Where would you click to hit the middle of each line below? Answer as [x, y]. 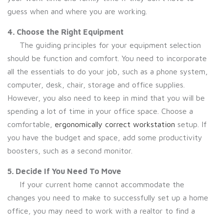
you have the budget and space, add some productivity [105, 137]
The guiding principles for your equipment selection [104, 45]
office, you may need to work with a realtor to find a [101, 211]
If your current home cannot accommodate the [96, 184]
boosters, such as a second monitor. [70, 151]
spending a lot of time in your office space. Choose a [100, 111]
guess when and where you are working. [77, 11]
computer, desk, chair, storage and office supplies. [96, 85]
